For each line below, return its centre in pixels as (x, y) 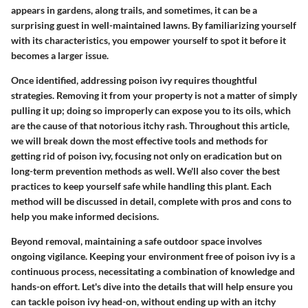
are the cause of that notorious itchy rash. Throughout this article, (150, 125)
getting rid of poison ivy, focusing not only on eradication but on (146, 155)
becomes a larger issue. (60, 55)
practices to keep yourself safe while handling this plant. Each (141, 186)
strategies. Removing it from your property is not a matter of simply (154, 95)
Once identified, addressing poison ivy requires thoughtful (134, 80)
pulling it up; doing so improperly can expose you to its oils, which (151, 110)
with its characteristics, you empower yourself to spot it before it (148, 40)
